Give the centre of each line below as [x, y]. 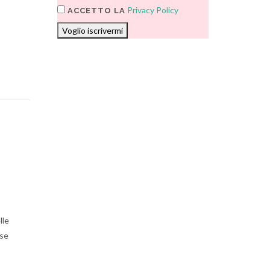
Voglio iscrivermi [93, 30]
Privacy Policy [153, 10]
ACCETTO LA [96, 11]
